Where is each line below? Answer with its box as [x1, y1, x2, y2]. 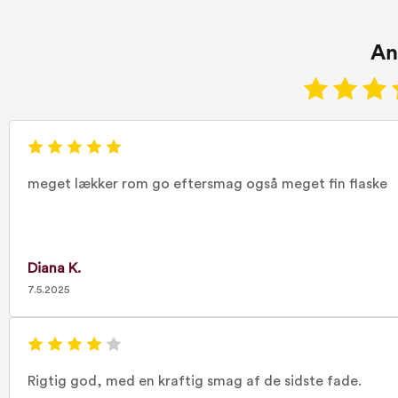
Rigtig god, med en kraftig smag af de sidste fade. [28, 374, 362, 388]
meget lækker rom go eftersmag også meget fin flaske [28, 177, 387, 191]
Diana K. [28, 261, 81, 275]
